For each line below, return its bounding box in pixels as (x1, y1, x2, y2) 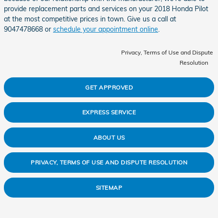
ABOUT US (93, 133, 125, 141)
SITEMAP (95, 183, 123, 191)
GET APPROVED (85, 83, 133, 91)
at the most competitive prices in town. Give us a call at (4, 14, 176, 23)
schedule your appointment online (53, 24, 158, 34)
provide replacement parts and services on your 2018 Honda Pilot (4, 4, 208, 13)
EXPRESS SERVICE (82, 109, 136, 116)
